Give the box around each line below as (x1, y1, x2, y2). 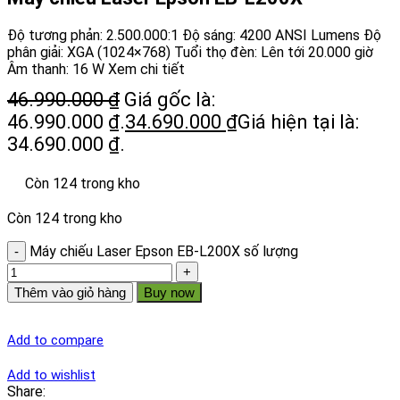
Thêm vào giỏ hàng (14, 285, 126, 301)
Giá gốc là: (124, 88, 215, 112)
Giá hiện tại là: (237, 111, 359, 134)
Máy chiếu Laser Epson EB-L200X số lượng (29, 243, 298, 261)
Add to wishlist (7, 367, 96, 384)
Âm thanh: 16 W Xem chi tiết (7, 61, 185, 79)
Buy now (144, 285, 195, 301)
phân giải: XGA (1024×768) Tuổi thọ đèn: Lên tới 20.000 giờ (7, 44, 373, 62)
